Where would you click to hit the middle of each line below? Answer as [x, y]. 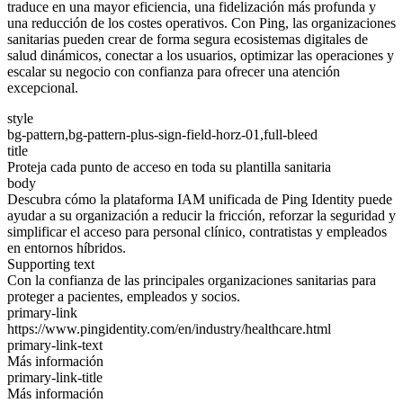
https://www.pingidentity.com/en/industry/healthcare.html [169, 328]
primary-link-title [55, 377]
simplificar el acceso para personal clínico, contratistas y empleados [197, 231]
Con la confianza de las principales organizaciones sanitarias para [192, 280]
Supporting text [51, 264]
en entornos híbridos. [67, 247]
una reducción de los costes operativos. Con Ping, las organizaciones [201, 22]
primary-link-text [55, 345]
